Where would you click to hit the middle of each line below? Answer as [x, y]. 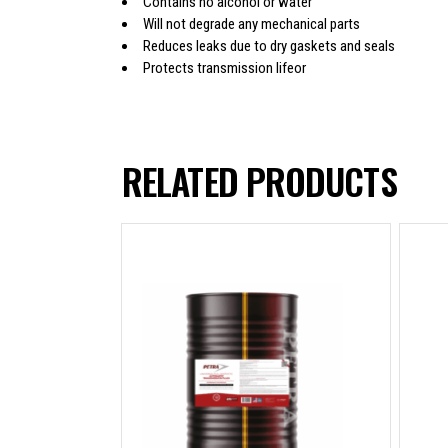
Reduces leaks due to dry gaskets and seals [269, 45]
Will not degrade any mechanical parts [251, 23]
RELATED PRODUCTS [259, 180]
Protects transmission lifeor [224, 67]
